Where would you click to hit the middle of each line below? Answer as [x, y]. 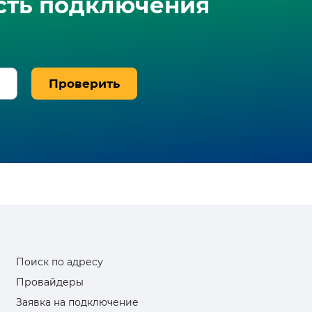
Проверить [85, 84]
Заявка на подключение [78, 302]
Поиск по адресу [60, 262]
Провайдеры [50, 282]
